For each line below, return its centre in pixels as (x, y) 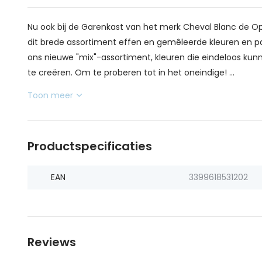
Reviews (52, 242)
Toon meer (50, 95)
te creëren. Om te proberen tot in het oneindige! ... (131, 73)
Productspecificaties (90, 146)
